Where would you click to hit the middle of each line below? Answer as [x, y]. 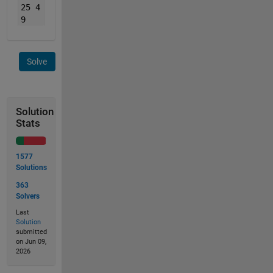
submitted [31, 232]
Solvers [27, 196]
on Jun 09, [31, 242]
